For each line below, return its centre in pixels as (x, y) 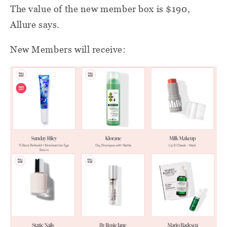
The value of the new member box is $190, (100, 9)
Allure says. (35, 25)
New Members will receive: (68, 49)
